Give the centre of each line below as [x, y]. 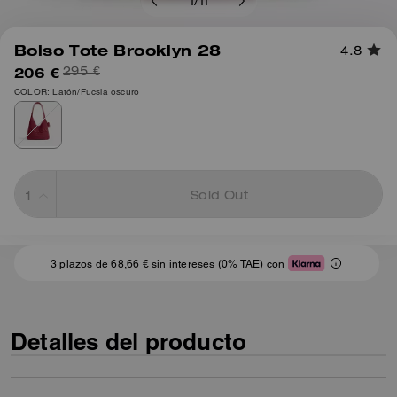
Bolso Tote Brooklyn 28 [118, 50]
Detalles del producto [129, 342]
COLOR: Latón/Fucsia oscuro [77, 92]
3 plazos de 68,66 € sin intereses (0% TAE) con [167, 264]
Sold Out [219, 197]
